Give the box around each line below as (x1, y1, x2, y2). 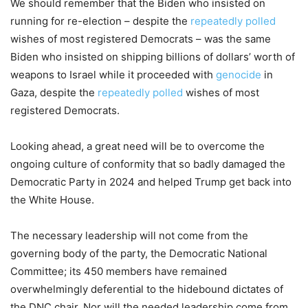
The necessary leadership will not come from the (10, 229, 248, 243)
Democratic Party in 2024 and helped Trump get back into (10, 175, 291, 189)
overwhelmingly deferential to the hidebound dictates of (10, 283, 283, 296)
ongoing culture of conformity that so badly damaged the (10, 157, 285, 171)
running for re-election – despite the (10, 14, 190, 28)
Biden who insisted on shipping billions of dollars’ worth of (10, 50, 295, 64)
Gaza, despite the (10, 86, 98, 100)
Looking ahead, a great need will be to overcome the (10, 140, 265, 153)
